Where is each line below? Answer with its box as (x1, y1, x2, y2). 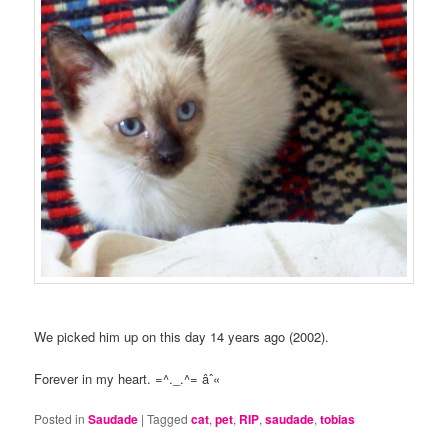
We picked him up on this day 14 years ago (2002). (34, 326, 330, 346)
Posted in (34, 410, 86, 428)
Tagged (147, 410, 189, 428)
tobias (320, 410, 356, 429)
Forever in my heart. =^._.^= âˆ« (34, 369, 221, 389)
